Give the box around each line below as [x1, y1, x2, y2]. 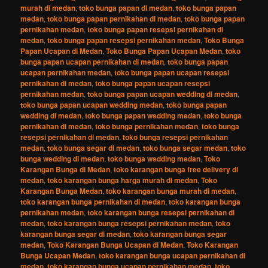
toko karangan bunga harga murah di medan [47, 174, 198, 185]
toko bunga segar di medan [47, 142, 140, 153]
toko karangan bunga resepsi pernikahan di [87, 206, 235, 218]
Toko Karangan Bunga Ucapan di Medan [47, 239, 184, 250]
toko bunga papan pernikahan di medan [47, 13, 181, 24]
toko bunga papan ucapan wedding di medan [87, 88, 238, 99]
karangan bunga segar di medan [20, 228, 130, 239]
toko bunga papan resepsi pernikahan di [87, 23, 224, 35]
